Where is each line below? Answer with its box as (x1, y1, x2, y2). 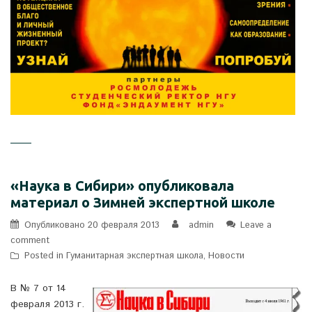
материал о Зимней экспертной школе (10, 194, 275, 211)
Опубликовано (24, 219, 88, 233)
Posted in (24, 249, 66, 263)
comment (10, 234, 49, 248)
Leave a (240, 219, 272, 233)
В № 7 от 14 (10, 281, 66, 296)
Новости (208, 249, 244, 263)
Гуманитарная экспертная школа (66, 249, 203, 263)
